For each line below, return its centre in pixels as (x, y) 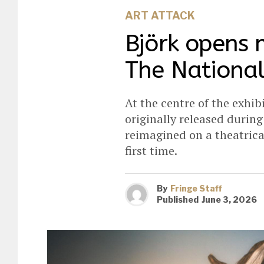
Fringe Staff (196, 189)
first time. (151, 150)
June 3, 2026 (229, 200)
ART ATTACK (160, 15)
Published (178, 200)
